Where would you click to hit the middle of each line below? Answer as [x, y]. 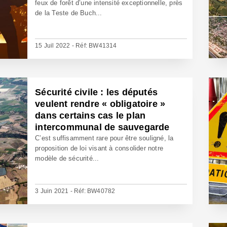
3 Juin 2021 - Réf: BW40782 [75, 191]
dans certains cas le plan [90, 116]
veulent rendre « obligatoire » [100, 104]
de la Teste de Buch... [69, 13]
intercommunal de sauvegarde [102, 127]
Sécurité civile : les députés [97, 92]
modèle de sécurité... [67, 158]
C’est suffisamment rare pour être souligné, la [104, 138]
